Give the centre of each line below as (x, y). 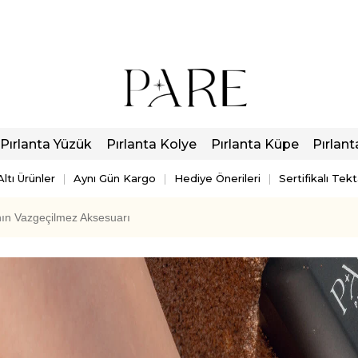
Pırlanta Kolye (151, 144)
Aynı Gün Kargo (115, 178)
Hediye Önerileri (217, 178)
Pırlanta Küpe (255, 144)
